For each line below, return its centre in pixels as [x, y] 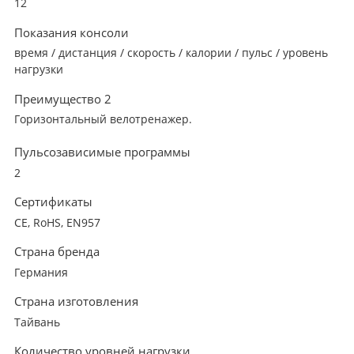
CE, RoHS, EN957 [57, 222]
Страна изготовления [76, 301]
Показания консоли [72, 32]
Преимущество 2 [63, 98]
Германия [41, 272]
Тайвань [37, 322]
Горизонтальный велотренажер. [103, 120]
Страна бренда [57, 252]
